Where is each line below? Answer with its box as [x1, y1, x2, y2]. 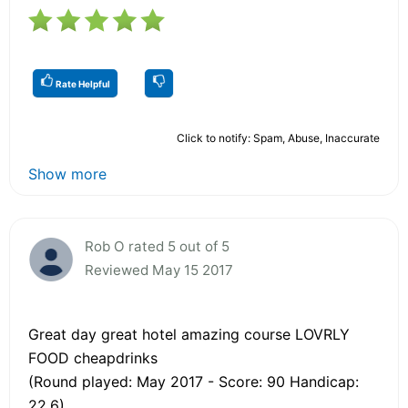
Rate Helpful [54, 77, 110, 89]
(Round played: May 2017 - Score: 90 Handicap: [28, 372, 359, 391]
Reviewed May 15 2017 [85, 260, 233, 279]
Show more [28, 164, 107, 183]
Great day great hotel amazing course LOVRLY [28, 324, 350, 343]
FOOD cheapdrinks [28, 348, 158, 367]
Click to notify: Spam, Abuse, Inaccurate [177, 130, 380, 145]
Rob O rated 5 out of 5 [85, 237, 229, 255]
